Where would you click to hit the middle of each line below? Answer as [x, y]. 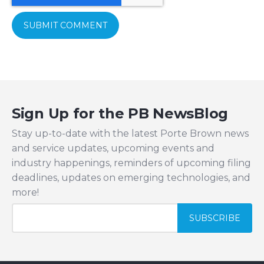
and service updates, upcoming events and [113, 148]
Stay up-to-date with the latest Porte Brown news [130, 133]
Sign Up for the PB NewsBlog [120, 114]
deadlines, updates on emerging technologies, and [131, 177]
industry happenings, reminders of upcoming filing [131, 163]
